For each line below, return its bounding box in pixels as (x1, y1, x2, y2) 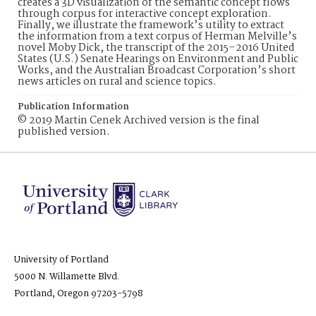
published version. (18, 123, 110, 140)
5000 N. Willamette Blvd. (14, 269, 119, 284)
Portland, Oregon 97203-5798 (14, 286, 143, 301)
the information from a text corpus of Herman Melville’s (18, 28, 297, 45)
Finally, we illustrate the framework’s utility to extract (18, 17, 284, 34)
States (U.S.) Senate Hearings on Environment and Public (18, 51, 298, 68)
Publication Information (18, 99, 129, 114)
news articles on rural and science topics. (18, 73, 217, 90)
